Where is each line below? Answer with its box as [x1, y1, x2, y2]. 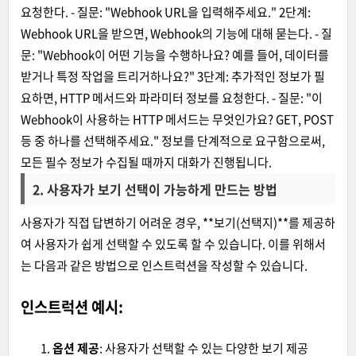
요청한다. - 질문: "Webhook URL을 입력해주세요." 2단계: [21, 2, 311, 21]
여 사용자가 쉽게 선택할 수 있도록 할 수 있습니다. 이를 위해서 [21, 234, 326, 253]
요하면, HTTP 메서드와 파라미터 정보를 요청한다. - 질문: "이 [21, 88, 323, 106]
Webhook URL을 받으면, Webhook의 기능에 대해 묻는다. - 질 [21, 24, 332, 42]
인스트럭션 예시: [21, 295, 123, 318]
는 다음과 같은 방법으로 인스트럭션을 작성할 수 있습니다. [21, 256, 308, 274]
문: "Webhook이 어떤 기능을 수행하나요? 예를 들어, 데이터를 [21, 45, 329, 64]
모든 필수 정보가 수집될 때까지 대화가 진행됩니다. [21, 153, 272, 171]
